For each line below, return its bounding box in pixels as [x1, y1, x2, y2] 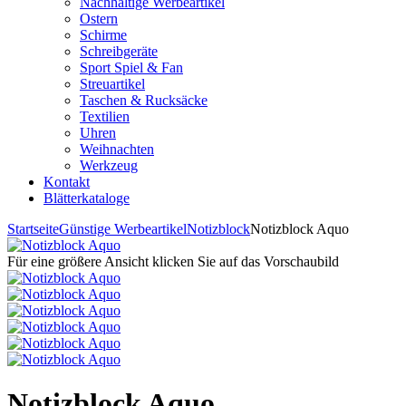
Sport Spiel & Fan [80, 60, 183, 75]
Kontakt [43, 174, 90, 189]
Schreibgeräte [80, 43, 158, 59]
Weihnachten [80, 141, 154, 157]
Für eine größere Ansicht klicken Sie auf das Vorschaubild [7, 254, 339, 269]
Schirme [80, 27, 127, 43]
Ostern [80, 11, 118, 26]
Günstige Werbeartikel [59, 221, 187, 237]
